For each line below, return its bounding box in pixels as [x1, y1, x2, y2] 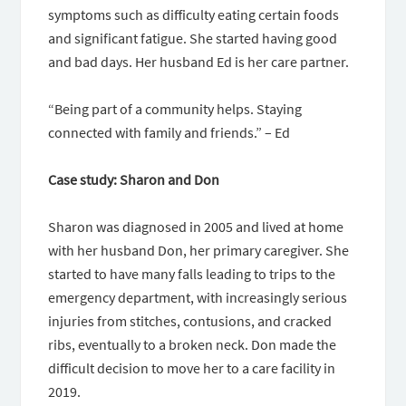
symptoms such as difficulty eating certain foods [48, 5, 340, 24]
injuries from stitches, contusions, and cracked [48, 312, 333, 330]
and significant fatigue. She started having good [48, 29, 338, 47]
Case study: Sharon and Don [48, 170, 220, 188]
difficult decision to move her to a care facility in [48, 359, 336, 377]
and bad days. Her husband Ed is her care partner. [48, 53, 350, 71]
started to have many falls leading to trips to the [48, 265, 336, 283]
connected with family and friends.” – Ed [48, 123, 291, 141]
